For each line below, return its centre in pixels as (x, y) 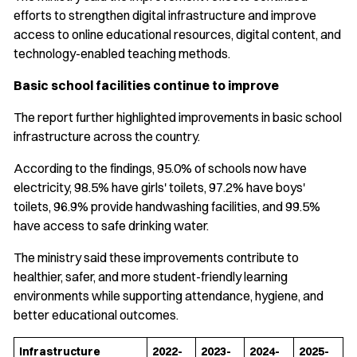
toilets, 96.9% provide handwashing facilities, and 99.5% (167, 207)
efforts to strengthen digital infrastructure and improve (165, 16)
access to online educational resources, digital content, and (177, 35)
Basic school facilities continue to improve (146, 86)
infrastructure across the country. (107, 137)
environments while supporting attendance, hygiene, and (169, 296)
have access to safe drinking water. (111, 226)
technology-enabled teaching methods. (122, 54)
